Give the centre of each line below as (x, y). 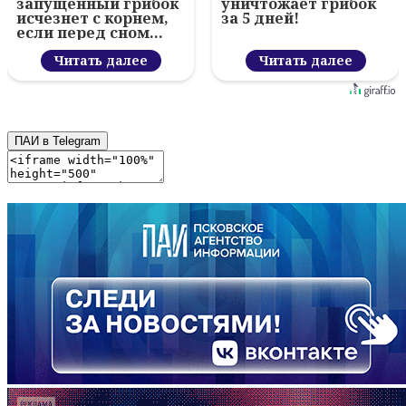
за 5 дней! (260, 19)
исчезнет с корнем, (92, 19)
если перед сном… (90, 33)
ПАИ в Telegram (58, 141)
